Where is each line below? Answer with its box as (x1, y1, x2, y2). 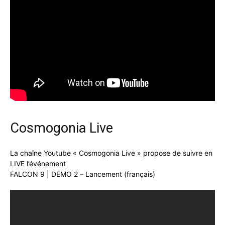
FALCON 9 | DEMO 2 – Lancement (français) (10, 169, 155, 178)
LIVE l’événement (10, 159, 66, 168)
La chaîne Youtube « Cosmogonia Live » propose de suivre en (10, 148, 212, 157)
